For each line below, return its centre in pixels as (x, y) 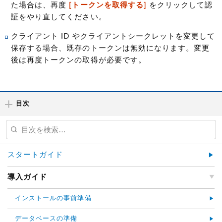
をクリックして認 (180, 5)
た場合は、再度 (40, 5)
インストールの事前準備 (53, 198)
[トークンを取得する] (108, 5)
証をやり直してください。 (59, 17)
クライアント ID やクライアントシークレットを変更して (113, 36)
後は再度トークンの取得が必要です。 (79, 60)
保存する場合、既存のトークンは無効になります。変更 (111, 48)
